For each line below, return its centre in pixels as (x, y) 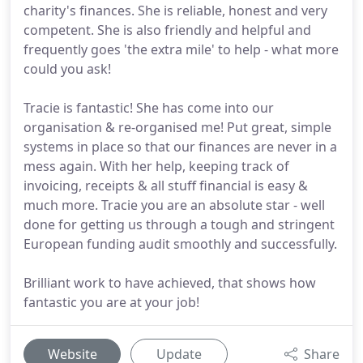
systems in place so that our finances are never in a (180, 147)
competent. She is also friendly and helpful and (167, 30)
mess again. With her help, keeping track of (156, 166)
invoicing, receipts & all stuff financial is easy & (166, 186)
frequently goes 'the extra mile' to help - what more (181, 49)
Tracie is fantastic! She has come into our (149, 108)
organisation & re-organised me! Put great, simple (177, 127)
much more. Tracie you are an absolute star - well (174, 205)
